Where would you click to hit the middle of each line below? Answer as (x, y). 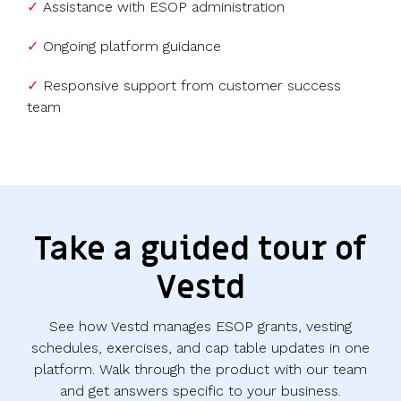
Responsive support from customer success (192, 86)
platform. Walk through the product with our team (200, 370)
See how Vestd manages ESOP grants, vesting (200, 327)
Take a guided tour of (200, 250)
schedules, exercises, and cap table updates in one (200, 348)
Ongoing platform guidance (132, 47)
